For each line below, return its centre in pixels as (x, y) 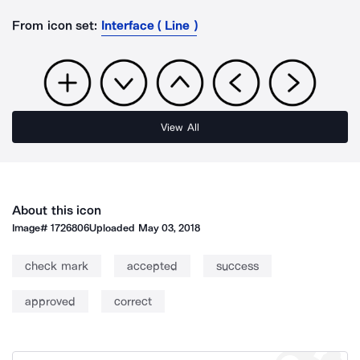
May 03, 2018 (169, 228)
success (237, 266)
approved (50, 301)
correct (133, 301)
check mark (57, 266)
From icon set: (55, 25)
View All (180, 127)
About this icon (57, 210)
